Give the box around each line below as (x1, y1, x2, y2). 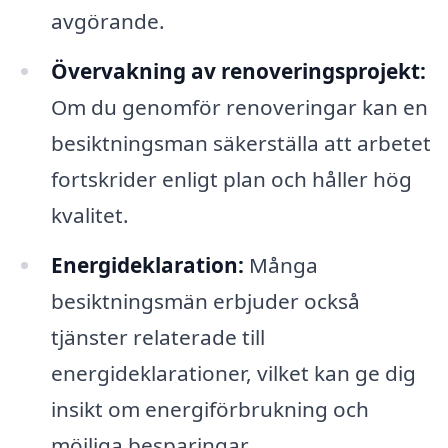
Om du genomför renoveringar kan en (50, 92, 428, 121)
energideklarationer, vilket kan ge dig (50, 358, 416, 387)
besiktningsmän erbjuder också (50, 286, 360, 315)
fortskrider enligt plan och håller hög (50, 164, 412, 193)
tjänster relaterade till (50, 322, 265, 351)
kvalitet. (50, 200, 129, 229)
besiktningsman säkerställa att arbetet (50, 128, 431, 157)
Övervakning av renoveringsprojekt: (50, 56, 426, 85)
